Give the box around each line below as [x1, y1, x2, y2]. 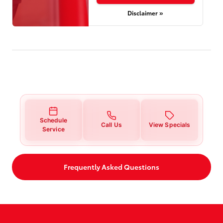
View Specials [148, 120, 191, 128]
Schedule [39, 116, 67, 124]
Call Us [101, 120, 122, 128]
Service [42, 125, 65, 133]
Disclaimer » [127, 8, 164, 17]
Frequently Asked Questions [64, 161, 159, 172]
